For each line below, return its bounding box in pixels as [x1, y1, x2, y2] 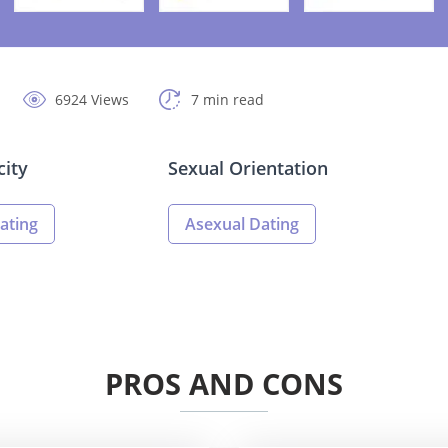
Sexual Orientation [168, 156, 328, 181]
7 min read [191, 90, 264, 110]
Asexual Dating [185, 213, 299, 236]
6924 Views [55, 90, 129, 110]
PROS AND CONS [105, 364, 343, 404]
